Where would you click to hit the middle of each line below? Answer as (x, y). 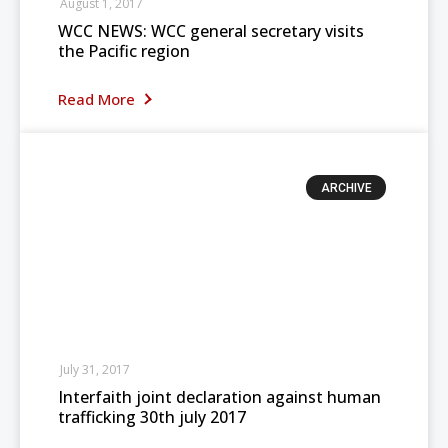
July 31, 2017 (95, 369)
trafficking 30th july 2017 (152, 417)
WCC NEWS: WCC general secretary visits (211, 31)
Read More (98, 99)
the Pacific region (124, 51)
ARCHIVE (346, 188)
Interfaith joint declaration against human (219, 397)
